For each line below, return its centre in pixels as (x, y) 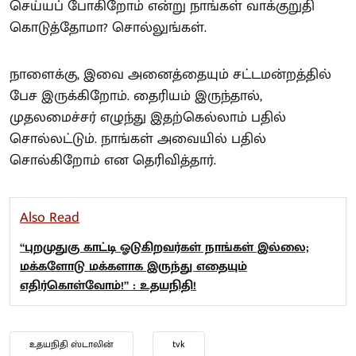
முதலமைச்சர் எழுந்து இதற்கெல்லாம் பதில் (148, 118)
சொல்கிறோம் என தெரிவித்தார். (113, 161)
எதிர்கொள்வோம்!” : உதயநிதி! (108, 286)
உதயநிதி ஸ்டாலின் (72, 344)
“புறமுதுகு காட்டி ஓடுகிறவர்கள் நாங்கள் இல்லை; (164, 248)
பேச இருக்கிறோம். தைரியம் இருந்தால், (136, 97)
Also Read (50, 218)
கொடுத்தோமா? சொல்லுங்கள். (108, 28)
